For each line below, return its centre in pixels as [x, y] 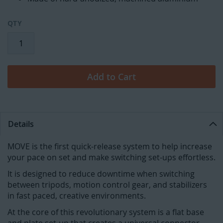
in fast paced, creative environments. [77, 196]
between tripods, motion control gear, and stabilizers [107, 185]
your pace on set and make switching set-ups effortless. [111, 158]
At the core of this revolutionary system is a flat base [106, 212]
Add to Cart [111, 77]
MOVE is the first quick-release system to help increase [110, 147]
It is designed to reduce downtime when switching [101, 174]
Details [21, 124]
